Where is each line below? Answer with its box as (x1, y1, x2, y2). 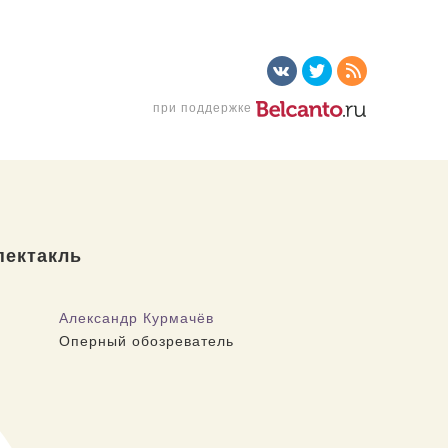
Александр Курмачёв (58, 307, 214, 327)
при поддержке (153, 98, 256, 115)
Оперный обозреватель (58, 330, 234, 350)
